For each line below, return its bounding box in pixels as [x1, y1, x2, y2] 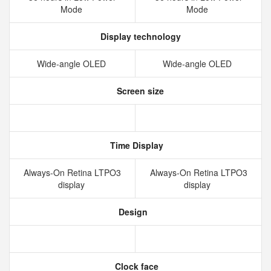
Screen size [114, 85, 164, 97]
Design [116, 206, 148, 218]
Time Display [108, 139, 163, 151]
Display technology [97, 30, 181, 42]
